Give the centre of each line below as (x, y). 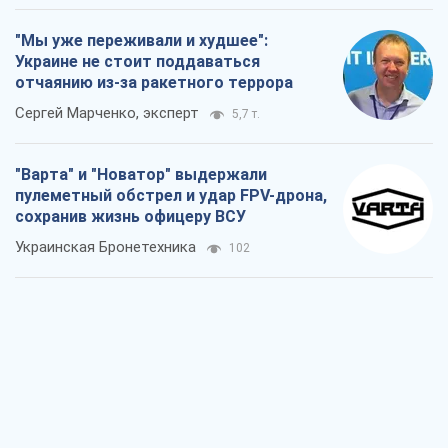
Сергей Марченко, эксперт (107, 113)
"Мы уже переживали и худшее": (141, 41)
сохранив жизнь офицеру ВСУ (130, 217)
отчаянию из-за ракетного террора (154, 83)
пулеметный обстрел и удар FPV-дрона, (171, 196)
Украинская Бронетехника (105, 247)
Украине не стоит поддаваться (137, 62)
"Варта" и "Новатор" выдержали (141, 175)
